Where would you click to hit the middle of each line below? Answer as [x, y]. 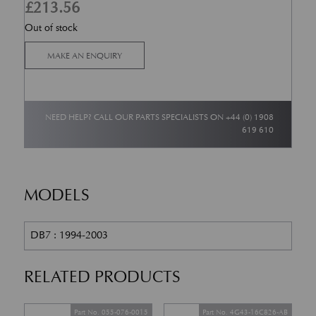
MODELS [56, 195]
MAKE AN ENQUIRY [84, 56]
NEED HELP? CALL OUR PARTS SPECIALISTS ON [136, 117]
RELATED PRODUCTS [102, 276]
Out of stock [51, 28]
